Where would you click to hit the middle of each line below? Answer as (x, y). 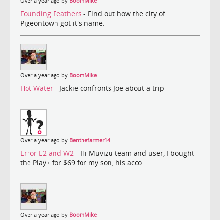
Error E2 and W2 (48, 153)
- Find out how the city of (124, 14)
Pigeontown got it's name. (62, 23)
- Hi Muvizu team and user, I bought (135, 153)
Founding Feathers (52, 14)
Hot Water (38, 88)
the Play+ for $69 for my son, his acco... (84, 162)
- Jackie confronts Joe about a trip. (110, 88)
